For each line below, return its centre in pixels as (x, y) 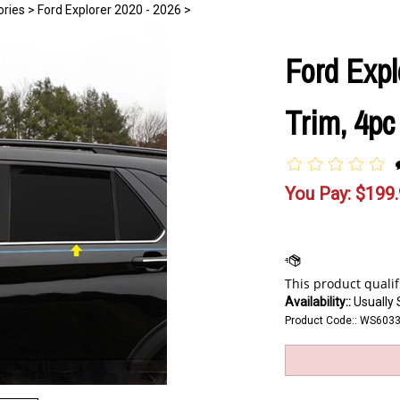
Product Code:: (321, 321)
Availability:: (318, 302)
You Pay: (318, 194)
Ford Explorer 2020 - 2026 (109, 10)
